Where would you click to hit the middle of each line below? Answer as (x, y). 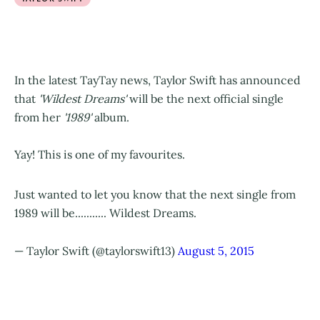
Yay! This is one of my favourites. (100, 154)
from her (39, 117)
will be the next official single (205, 98)
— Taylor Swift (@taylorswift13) (96, 250)
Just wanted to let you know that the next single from (155, 194)
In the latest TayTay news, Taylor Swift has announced (157, 80)
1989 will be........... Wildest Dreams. (105, 212)
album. (110, 117)
